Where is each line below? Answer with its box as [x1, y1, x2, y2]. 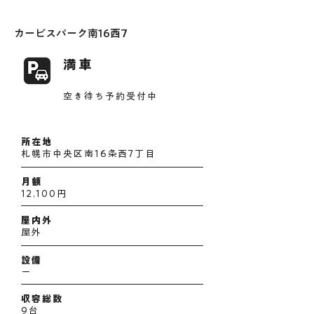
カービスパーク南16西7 [14, 28, 128, 39]
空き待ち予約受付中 [63, 92, 158, 101]
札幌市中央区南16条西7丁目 [21, 149, 156, 158]
